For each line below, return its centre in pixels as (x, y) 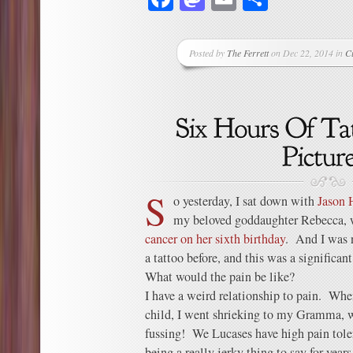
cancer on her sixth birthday (215, 239)
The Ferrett (248, 53)
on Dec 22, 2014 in (307, 53)
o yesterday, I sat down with (245, 201)
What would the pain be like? (220, 277)
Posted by (208, 53)
